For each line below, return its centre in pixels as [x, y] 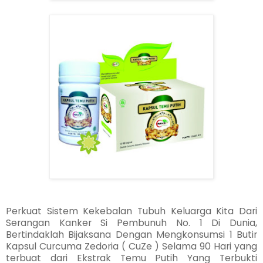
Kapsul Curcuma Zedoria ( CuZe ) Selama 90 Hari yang [131, 246]
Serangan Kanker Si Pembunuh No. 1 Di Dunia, [131, 222]
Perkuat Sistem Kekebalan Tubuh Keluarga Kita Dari [131, 211]
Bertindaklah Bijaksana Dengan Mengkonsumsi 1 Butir [131, 234]
